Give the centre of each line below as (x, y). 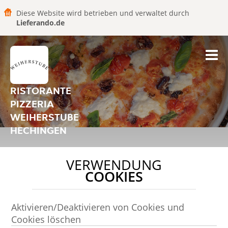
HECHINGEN (38, 130)
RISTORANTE (41, 91)
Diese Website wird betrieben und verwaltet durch (103, 13)
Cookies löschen (46, 219)
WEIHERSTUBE (45, 117)
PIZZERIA (32, 104)
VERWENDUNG (114, 165)
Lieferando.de (40, 23)
